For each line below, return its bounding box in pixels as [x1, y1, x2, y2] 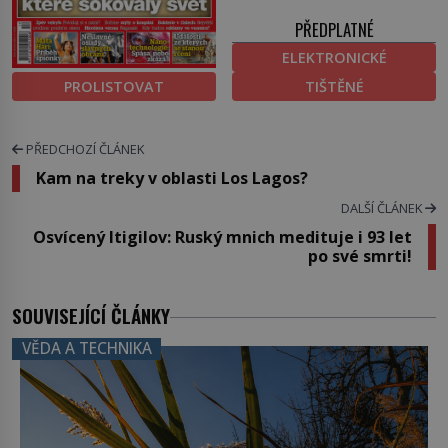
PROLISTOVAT [64, 76, 164, 96]
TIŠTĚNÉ [304, 76, 364, 96]
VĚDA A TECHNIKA [21, 338, 152, 360]
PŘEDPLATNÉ [294, 16, 374, 42]
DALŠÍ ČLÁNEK [341, 198, 425, 217]
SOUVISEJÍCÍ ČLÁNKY [12, 300, 170, 330]
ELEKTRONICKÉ [281, 47, 387, 67]
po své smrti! [308, 244, 412, 267]
